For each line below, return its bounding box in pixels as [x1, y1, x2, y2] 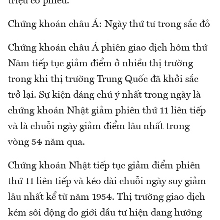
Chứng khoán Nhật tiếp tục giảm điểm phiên [8, 161, 200, 171]
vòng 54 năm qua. [8, 137, 85, 148]
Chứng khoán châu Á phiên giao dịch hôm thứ [8, 43, 207, 54]
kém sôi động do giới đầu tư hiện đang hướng [8, 208, 202, 219]
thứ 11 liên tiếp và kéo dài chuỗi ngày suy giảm [8, 177, 206, 187]
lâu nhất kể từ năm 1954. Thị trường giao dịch [8, 192, 205, 203]
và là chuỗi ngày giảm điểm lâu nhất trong [8, 122, 190, 132]
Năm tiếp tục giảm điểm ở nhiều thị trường [8, 59, 193, 69]
